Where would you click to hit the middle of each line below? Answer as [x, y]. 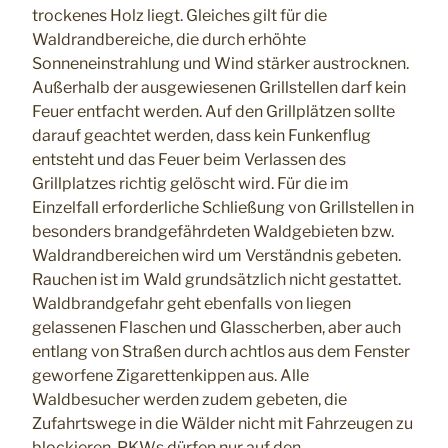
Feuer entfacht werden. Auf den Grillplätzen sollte [213, 112]
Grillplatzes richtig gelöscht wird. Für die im [190, 184]
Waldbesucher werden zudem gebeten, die [189, 400]
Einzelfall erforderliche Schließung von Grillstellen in [223, 208]
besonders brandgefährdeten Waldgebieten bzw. [213, 232]
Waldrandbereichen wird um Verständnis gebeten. [216, 256]
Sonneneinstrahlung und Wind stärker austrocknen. [220, 64]
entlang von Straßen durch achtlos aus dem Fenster [221, 352]
